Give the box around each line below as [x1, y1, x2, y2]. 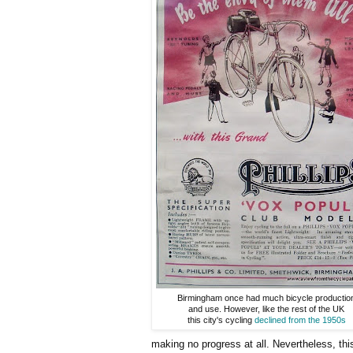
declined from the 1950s [254, 314, 346, 325]
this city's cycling [187, 314, 255, 325]
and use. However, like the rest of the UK [188, 303, 344, 314]
